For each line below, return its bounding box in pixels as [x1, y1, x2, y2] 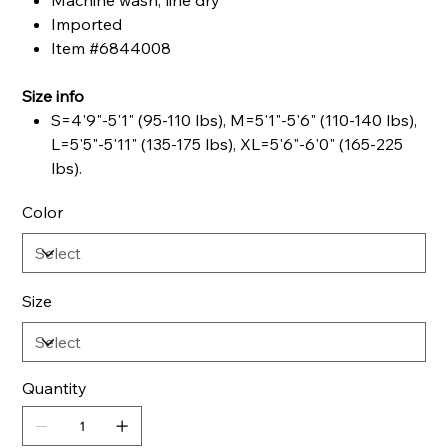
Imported [51, 14, 123, 35]
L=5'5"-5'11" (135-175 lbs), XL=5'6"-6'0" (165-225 [51, 134, 404, 155]
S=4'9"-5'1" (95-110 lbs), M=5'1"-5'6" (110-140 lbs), [51, 110, 418, 131]
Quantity [22, 378, 88, 399]
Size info [22, 86, 85, 107]
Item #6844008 [51, 38, 172, 59]
